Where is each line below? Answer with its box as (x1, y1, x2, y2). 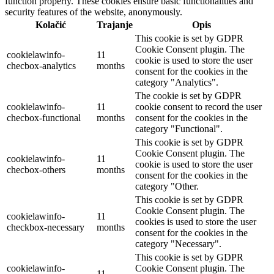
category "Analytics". (135, 77, 218, 88)
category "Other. (135, 181, 199, 192)
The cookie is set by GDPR (135, 91, 242, 102)
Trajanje (97, 20, 133, 31)
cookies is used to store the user (135, 217, 256, 228)
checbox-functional (7, 113, 81, 124)
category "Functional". (135, 124, 223, 135)
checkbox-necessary (7, 222, 84, 233)
